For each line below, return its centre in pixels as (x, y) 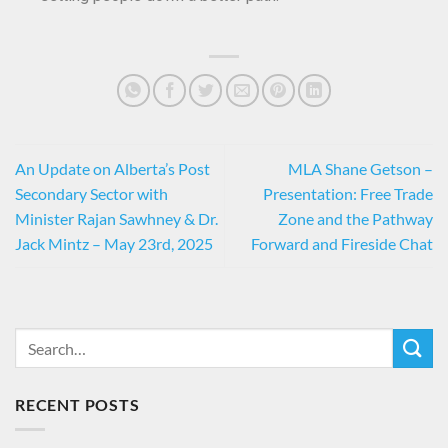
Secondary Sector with (91, 194)
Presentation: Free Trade (348, 194)
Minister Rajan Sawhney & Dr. (116, 219)
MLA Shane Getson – (360, 169)
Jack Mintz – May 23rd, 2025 (114, 244)
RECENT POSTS (77, 405)
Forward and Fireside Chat (342, 244)
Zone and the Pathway (355, 219)
